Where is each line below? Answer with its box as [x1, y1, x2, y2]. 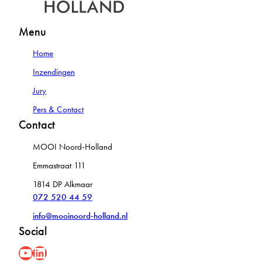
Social [19, 223, 47, 238]
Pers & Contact [33, 104, 84, 115]
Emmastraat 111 [33, 160, 86, 171]
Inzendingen [33, 67, 75, 78]
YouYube [18, 244, 25, 261]
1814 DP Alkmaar [33, 178, 92, 189]
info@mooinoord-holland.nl [33, 210, 127, 221]
